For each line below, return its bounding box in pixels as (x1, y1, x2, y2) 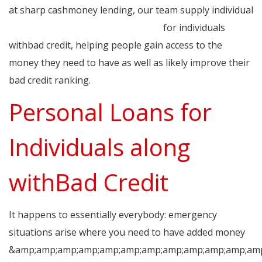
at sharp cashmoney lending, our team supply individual (9, 4, 253, 17)
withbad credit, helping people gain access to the (9, 39, 222, 52)
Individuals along (9, 131, 190, 164)
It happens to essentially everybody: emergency (9, 208, 217, 222)
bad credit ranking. (9, 74, 91, 87)
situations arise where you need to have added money (9, 226, 245, 239)
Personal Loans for (9, 96, 212, 129)
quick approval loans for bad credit (9, 21, 161, 35)
